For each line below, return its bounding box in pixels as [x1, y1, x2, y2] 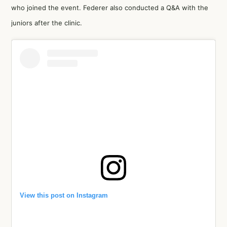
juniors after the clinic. [11, 19, 82, 27]
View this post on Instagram [20, 191, 108, 199]
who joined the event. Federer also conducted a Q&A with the [11, 4, 208, 12]
